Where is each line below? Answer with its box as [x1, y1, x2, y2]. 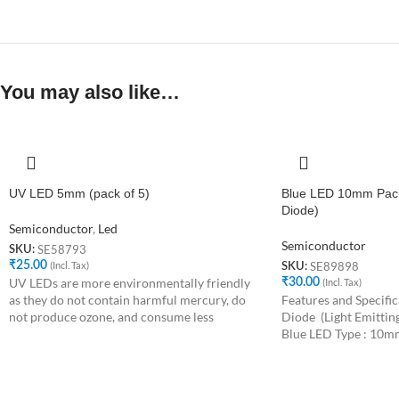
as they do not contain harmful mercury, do [9, 292, 246, 308]
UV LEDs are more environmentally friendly [9, 275, 250, 291]
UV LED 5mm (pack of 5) [9, 186, 150, 200]
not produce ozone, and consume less [9, 309, 214, 325]
